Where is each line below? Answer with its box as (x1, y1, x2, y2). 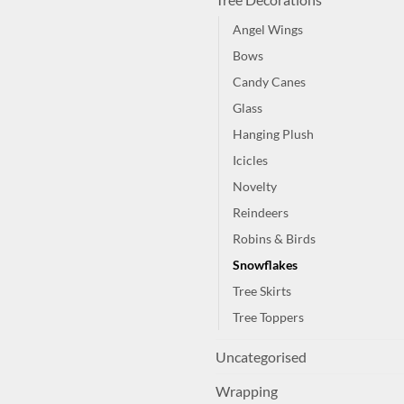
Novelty (233, 179, 277, 195)
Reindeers (233, 205, 289, 221)
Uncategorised (216, 348, 307, 366)
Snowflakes (233, 257, 298, 273)
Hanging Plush (233, 126, 314, 142)
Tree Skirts (233, 283, 291, 299)
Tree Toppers (233, 309, 304, 326)
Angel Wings (233, 22, 303, 38)
